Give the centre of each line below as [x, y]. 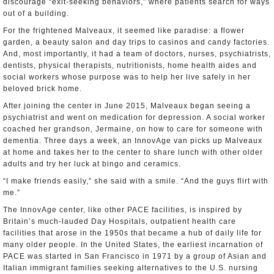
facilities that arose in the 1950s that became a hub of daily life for [132, 233]
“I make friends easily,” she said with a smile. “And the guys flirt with [136, 181]
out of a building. [36, 13]
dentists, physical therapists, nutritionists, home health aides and [130, 65]
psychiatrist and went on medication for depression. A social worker [134, 117]
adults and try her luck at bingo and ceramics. [92, 164]
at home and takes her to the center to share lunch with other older [133, 152]
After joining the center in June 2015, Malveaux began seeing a [127, 106]
